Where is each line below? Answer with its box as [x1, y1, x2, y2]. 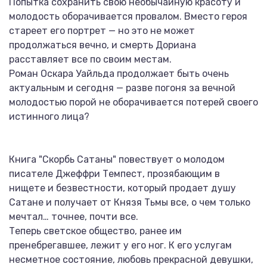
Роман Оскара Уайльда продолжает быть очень [9, 68, 229, 79]
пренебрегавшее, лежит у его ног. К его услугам [9, 240, 232, 251]
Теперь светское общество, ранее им [9, 225, 182, 237]
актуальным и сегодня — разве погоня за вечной [9, 82, 235, 94]
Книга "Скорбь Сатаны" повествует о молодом [9, 154, 225, 165]
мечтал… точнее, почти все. [9, 211, 138, 222]
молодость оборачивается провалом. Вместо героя [9, 11, 247, 22]
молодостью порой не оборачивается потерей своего [9, 97, 258, 108]
